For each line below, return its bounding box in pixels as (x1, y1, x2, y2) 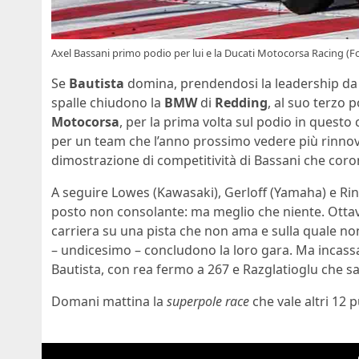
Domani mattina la (51, 292, 167, 310)
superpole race (167, 292, 249, 310)
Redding (215, 93, 268, 111)
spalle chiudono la (51, 93, 164, 111)
